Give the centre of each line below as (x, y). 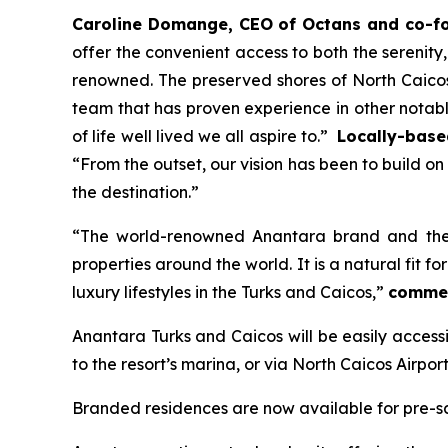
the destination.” (135, 192)
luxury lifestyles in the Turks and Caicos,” (228, 292)
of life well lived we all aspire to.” (200, 136)
